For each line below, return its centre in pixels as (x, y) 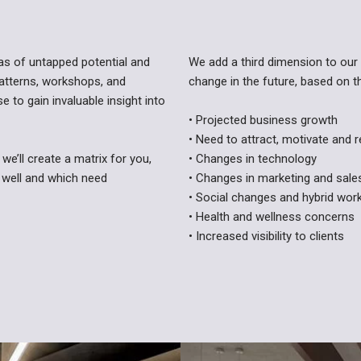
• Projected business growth (263, 120)
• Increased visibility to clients (266, 236)
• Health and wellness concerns (272, 217)
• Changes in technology (253, 159)
